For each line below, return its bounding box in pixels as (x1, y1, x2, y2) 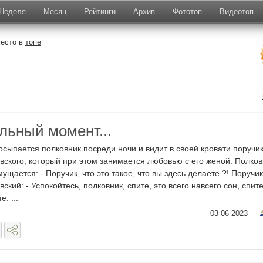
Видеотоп (220, 7, 254, 16)
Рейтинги (84, 7, 116, 16)
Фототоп (173, 7, 202, 16)
